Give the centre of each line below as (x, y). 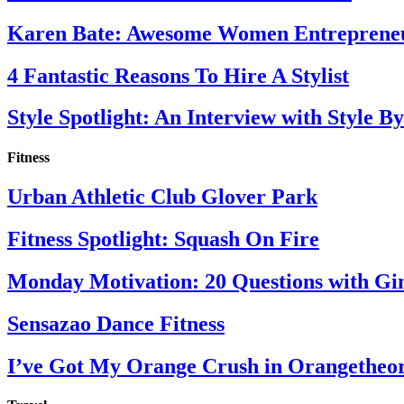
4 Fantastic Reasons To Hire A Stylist (178, 75)
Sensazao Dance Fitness (116, 323)
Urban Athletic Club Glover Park (162, 197)
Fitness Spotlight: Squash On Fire (163, 239)
